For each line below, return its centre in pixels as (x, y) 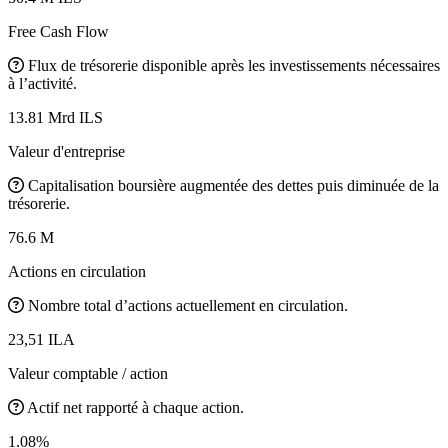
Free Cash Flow (58, 31)
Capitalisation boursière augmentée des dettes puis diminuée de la (233, 185)
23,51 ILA (41, 339)
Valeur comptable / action (88, 373)
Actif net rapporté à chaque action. (135, 407)
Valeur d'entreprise (66, 151)
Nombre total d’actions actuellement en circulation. (188, 305)
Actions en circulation (77, 271)
